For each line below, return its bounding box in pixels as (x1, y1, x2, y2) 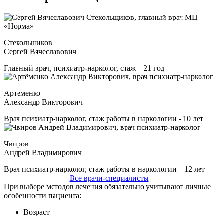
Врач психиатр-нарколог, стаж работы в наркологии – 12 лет (4, 164, 205, 173)
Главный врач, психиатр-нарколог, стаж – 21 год (4, 63, 164, 72)
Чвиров (4, 139, 29, 148)
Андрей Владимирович (4, 148, 82, 157)
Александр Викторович (4, 97, 83, 106)
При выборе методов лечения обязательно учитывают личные (4, 182, 211, 191)
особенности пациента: (4, 191, 81, 200)
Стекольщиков (4, 38, 52, 47)
